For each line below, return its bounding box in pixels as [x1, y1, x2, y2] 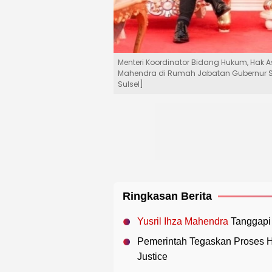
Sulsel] [118, 79, 143, 90]
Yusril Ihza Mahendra [137, 216, 228, 227]
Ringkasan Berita [123, 190, 212, 203]
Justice [137, 251, 168, 262]
